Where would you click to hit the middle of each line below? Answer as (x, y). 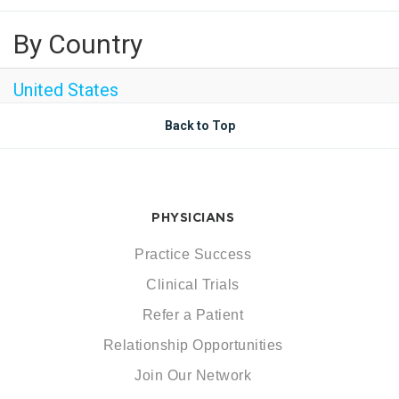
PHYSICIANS (193, 217)
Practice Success (193, 254)
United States (66, 90)
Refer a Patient (193, 315)
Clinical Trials (193, 285)
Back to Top (199, 126)
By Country (78, 44)
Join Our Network (193, 375)
